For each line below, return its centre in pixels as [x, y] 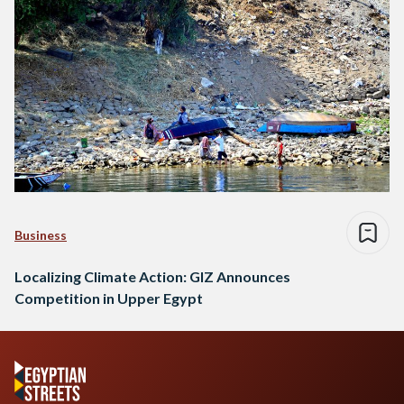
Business [41, 234]
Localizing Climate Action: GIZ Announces [152, 276]
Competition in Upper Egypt [109, 298]
